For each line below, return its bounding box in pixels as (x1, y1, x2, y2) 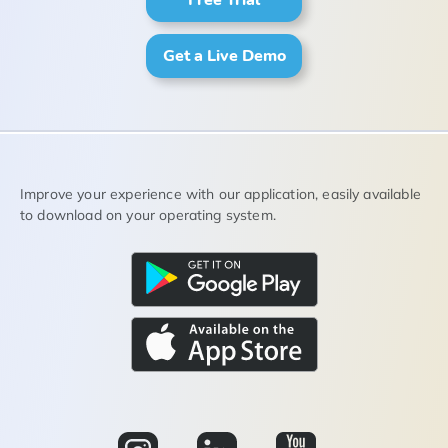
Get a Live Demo (162, 44, 286, 67)
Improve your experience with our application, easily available (20, 184, 421, 203)
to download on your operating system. (20, 205, 276, 224)
